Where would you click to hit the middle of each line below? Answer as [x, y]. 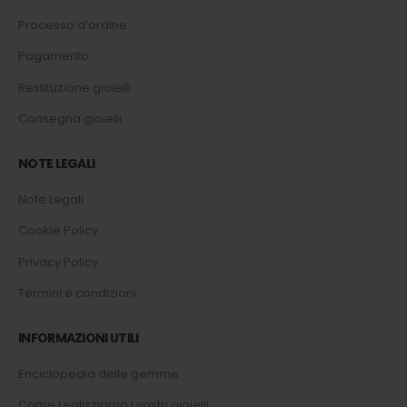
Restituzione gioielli [74, 87]
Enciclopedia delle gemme [99, 373]
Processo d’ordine [73, 25]
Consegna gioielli [70, 119]
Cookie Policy [58, 231]
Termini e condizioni [77, 293]
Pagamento [54, 56]
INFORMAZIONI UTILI [79, 338]
